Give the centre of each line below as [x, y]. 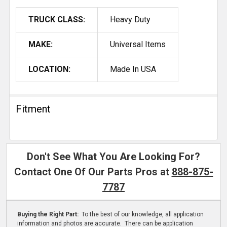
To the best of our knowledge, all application [142, 215]
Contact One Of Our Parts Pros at [93, 172]
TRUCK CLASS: [57, 20]
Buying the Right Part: [48, 215]
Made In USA [133, 69]
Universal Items [138, 45]
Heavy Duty [130, 20]
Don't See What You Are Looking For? [113, 157]
